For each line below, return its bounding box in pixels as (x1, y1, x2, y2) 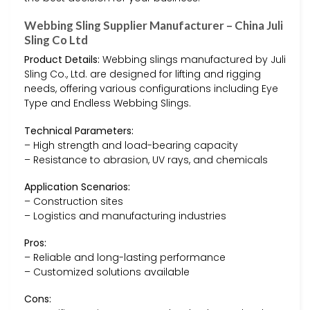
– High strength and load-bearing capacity (24, 138, 238, 152)
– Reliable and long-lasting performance (24, 250, 226, 264)
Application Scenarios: (24, 179, 130, 194)
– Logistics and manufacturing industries (24, 208, 226, 223)
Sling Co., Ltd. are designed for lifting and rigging (24, 67, 261, 82)
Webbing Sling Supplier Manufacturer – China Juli (24, 17, 283, 33)
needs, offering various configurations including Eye (24, 82, 278, 96)
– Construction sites (24, 194, 123, 208)
